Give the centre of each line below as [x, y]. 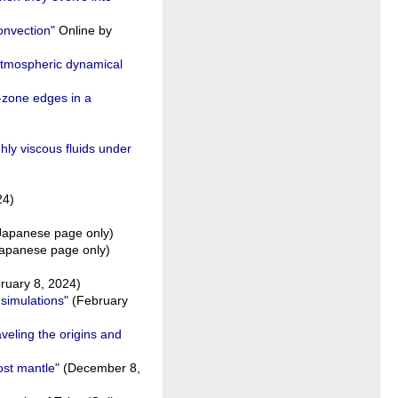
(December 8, [100, 368]
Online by [84, 30]
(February [98, 300]
